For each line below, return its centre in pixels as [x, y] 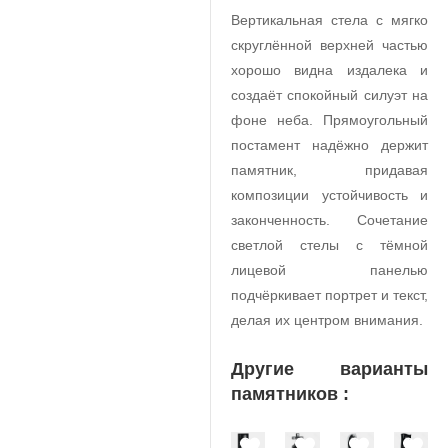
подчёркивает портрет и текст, [329, 295]
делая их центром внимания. [327, 320]
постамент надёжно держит [329, 145]
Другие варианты [329, 369]
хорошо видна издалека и [329, 70]
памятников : [290, 394]
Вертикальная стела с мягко [329, 20]
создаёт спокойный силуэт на [329, 95]
